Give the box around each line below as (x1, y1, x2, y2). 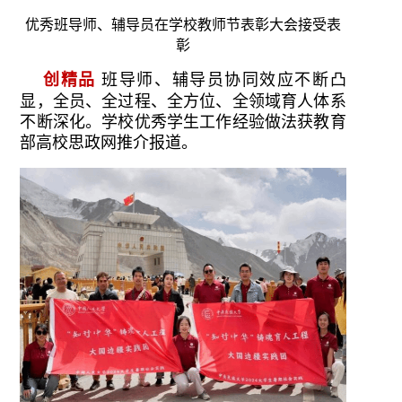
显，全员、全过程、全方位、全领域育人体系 (20, 92, 346, 110)
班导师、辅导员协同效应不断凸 (95, 70, 346, 89)
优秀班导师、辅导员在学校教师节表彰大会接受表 (25, 16, 341, 32)
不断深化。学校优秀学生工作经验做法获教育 (20, 112, 346, 131)
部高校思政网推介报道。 (20, 133, 198, 152)
